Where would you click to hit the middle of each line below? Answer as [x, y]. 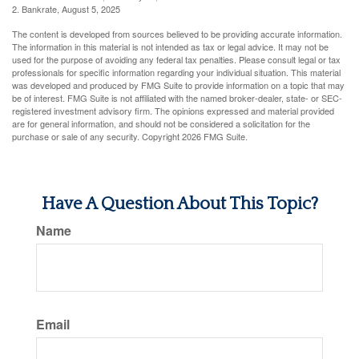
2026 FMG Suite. [215, 136]
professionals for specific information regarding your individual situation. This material [176, 72]
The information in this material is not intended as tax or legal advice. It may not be [170, 46]
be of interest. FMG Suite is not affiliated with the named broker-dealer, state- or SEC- [177, 97]
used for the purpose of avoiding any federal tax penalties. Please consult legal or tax [176, 59]
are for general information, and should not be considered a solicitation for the [161, 123]
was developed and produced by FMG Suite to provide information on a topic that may [178, 85]
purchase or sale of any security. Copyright [97, 136]
